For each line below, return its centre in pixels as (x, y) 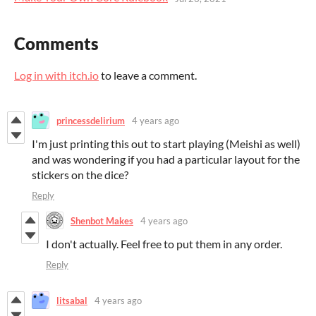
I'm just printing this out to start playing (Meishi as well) (166, 144)
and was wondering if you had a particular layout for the (166, 159)
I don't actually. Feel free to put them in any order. (164, 244)
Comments (56, 44)
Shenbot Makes (102, 220)
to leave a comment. (148, 75)
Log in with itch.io (56, 75)
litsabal (72, 300)
